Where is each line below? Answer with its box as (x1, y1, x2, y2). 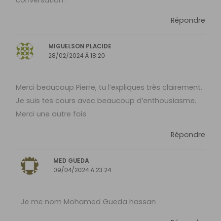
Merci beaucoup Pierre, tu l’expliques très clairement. (16, 82, 203, 93)
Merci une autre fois (16, 109, 87, 119)
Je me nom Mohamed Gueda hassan (20, 197, 156, 207)
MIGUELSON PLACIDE (48, 42, 112, 51)
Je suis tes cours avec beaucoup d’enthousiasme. (16, 96, 197, 106)
